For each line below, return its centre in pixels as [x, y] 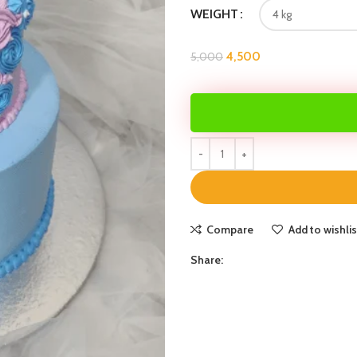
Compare [230, 229]
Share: [207, 260]
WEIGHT [214, 14]
